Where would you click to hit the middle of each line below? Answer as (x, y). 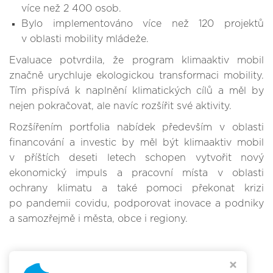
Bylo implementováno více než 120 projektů (143, 24)
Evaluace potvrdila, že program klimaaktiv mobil (136, 60)
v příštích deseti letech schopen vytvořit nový (136, 158)
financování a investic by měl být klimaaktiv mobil (136, 143)
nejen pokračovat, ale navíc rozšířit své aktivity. (120, 106)
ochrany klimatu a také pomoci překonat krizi (136, 188)
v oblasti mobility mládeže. (85, 39)
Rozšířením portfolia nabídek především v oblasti (136, 127)
